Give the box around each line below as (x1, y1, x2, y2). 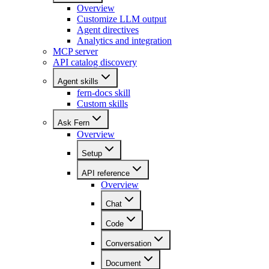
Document (106, 258, 141, 268)
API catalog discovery (53, 56, 137, 67)
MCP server (53, 46, 98, 56)
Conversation (106, 238, 151, 248)
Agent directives (77, 24, 139, 35)
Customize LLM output (77, 13, 166, 24)
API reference (82, 168, 130, 178)
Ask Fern (58, 118, 89, 127)
